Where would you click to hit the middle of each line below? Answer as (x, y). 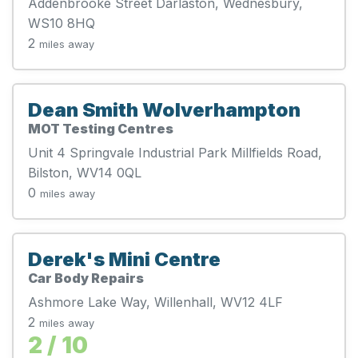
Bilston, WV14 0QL (85, 172)
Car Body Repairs (86, 278)
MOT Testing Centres (101, 128)
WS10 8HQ (62, 23)
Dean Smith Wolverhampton (164, 109)
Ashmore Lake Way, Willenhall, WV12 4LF (155, 302)
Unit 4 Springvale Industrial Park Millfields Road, (175, 152)
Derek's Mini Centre (124, 259)
